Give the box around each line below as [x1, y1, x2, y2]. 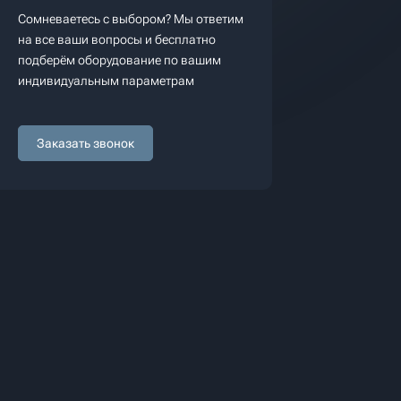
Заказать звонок [37, 136, 134, 150]
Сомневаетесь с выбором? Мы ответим [18, 12, 243, 26]
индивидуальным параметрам [18, 73, 194, 88]
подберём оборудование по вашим [18, 53, 221, 67]
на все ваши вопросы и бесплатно [18, 32, 216, 47]
